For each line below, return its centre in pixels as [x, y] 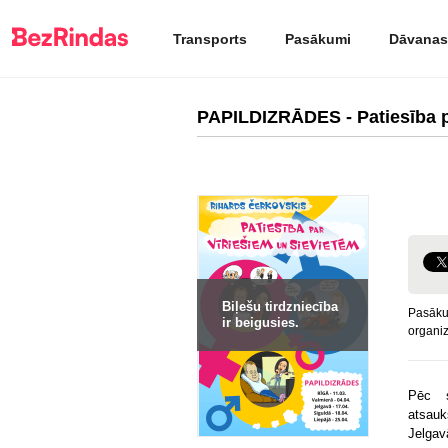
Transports [210, 38]
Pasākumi [318, 38]
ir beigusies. [260, 322]
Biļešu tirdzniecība [280, 306]
